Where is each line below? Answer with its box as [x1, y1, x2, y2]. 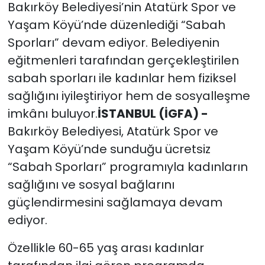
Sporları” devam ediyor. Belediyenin [7, 34, 219, 51]
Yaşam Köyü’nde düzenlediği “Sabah [7, 17, 225, 34]
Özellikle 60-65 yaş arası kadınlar [7, 240, 204, 257]
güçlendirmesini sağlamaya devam [7, 194, 222, 211]
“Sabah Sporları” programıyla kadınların [7, 159, 248, 176]
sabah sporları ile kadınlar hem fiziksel [7, 70, 236, 87]
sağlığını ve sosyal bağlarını [7, 176, 174, 193]
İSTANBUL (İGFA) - [97, 105, 208, 122]
